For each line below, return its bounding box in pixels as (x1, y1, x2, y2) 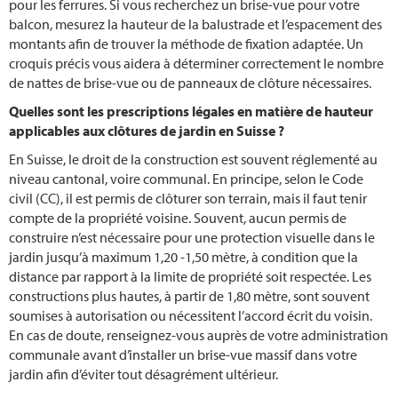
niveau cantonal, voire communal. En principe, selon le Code (9, 169, 363, 187)
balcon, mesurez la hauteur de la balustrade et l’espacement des (9, 14, 382, 33)
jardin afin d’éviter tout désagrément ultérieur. (9, 364, 278, 383)
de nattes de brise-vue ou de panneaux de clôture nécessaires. (9, 73, 371, 92)
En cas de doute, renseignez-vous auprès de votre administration (9, 325, 388, 344)
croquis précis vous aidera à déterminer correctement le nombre (9, 53, 384, 72)
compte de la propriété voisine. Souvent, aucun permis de (9, 208, 346, 227)
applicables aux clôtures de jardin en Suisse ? (9, 121, 284, 139)
